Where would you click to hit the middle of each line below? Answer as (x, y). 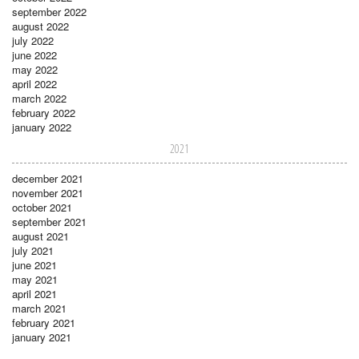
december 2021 (48, 178)
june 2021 (34, 264)
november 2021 (48, 192)
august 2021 (40, 236)
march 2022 (39, 98)
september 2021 (49, 221)
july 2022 (33, 40)
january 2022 (42, 127)
